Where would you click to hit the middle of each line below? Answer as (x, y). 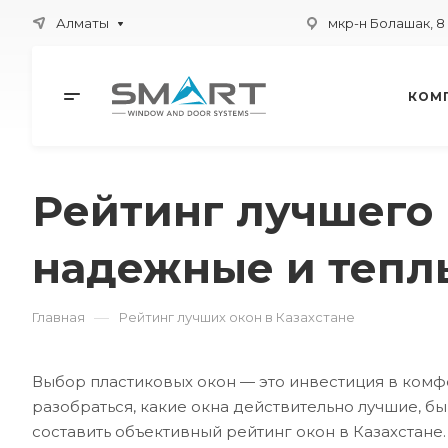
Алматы (82, 23)
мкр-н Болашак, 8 (386, 23)
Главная (58, 317)
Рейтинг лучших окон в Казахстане (237, 317)
